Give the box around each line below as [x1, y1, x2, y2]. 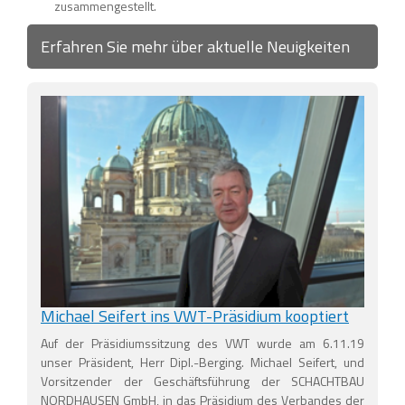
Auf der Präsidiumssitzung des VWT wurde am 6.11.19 [41, 334, 364, 353]
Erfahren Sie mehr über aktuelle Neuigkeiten [41, 34, 350, 60]
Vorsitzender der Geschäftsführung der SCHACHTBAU [41, 372, 364, 391]
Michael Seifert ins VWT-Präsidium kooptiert [41, 304, 349, 329]
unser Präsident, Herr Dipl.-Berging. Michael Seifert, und [41, 353, 364, 372]
